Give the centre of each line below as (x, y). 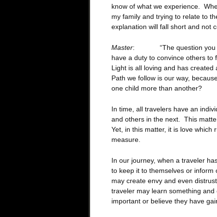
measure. (126, 139)
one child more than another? (156, 88)
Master (122, 47)
